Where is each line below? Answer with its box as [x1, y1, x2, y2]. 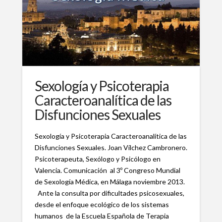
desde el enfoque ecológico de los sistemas [34, 200, 169, 209]
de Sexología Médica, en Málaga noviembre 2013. [34, 177, 185, 186]
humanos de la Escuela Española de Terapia [34, 212, 169, 221]
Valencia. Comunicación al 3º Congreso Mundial [34, 166, 180, 175]
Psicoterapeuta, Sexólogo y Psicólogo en [34, 155, 161, 164]
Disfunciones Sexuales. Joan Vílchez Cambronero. [34, 143, 187, 152]
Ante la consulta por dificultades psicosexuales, [34, 189, 184, 198]
